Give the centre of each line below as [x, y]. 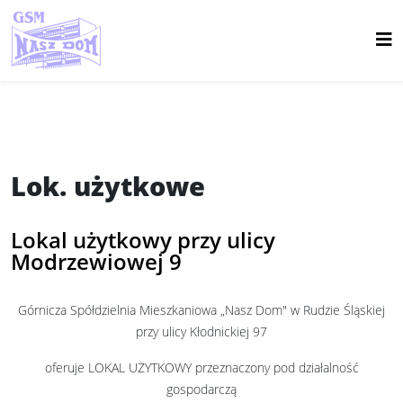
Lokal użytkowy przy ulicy [143, 240]
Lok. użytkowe [108, 186]
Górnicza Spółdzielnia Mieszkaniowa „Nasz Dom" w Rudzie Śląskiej [201, 310]
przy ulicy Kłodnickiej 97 [201, 331]
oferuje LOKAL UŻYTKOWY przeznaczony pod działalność [201, 367]
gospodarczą [201, 389]
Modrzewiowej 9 [96, 261]
